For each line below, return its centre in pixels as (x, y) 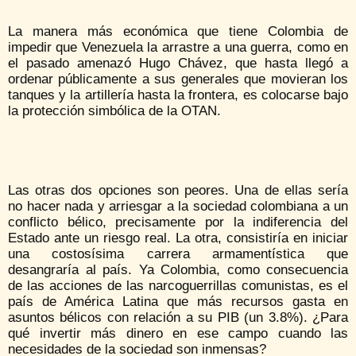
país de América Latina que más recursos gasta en (178, 301)
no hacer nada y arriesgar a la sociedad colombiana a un (178, 206)
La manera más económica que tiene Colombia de (178, 31)
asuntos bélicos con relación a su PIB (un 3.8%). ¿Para (178, 317)
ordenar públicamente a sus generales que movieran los (178, 79)
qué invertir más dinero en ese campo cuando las (178, 333)
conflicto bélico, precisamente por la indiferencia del (178, 222)
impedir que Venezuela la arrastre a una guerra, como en (178, 47)
